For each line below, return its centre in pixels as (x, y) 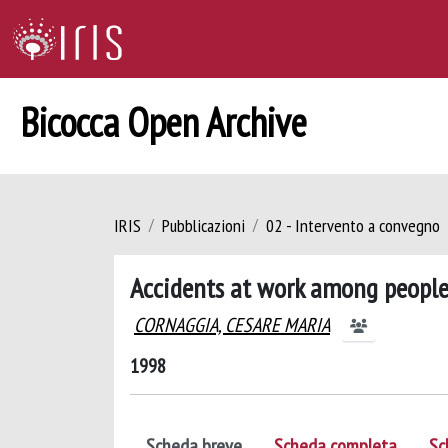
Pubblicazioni (203, 225)
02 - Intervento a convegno (353, 225)
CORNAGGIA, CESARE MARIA (232, 325)
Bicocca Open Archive (163, 122)
